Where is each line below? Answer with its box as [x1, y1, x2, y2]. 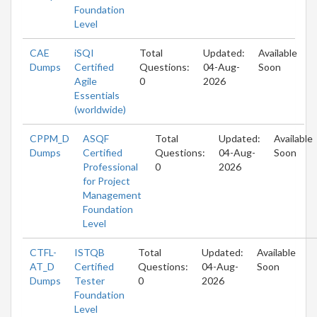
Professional [83, 160, 138, 173]
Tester [74, 274, 105, 287]
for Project [83, 174, 130, 187]
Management [83, 188, 142, 201]
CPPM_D [30, 132, 69, 144]
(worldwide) [74, 103, 126, 115]
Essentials [74, 88, 120, 101]
